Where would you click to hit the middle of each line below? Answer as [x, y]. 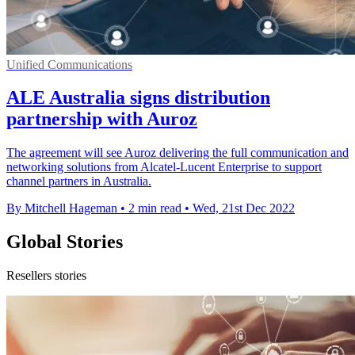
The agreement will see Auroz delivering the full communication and [177, 153]
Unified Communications [69, 64]
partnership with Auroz [102, 119]
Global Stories [65, 242]
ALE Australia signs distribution [138, 98]
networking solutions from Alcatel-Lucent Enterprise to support [164, 167]
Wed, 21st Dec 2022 [244, 208]
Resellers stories [46, 276]
